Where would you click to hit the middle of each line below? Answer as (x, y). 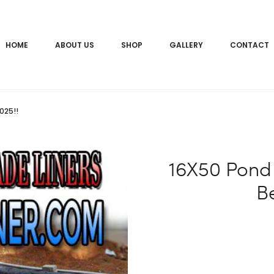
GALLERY (186, 45)
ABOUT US (74, 45)
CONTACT (249, 45)
